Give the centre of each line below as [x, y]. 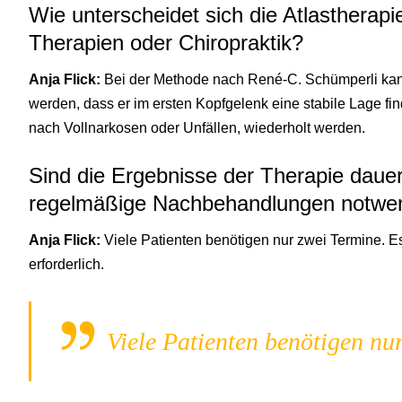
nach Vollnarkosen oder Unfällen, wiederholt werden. [197, 127]
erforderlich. [66, 264]
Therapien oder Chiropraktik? [166, 42]
